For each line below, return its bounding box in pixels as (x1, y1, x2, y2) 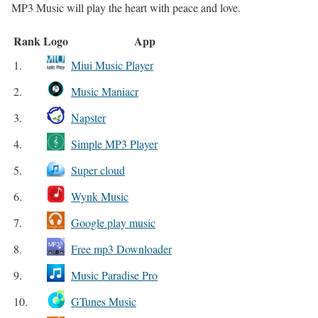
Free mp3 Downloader (71, 241, 172, 256)
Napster (71, 109, 106, 125)
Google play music (71, 214, 155, 230)
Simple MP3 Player (71, 136, 158, 151)
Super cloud (71, 162, 125, 177)
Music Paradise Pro (71, 267, 158, 283)
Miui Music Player (71, 57, 153, 72)
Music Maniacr (71, 83, 138, 99)
